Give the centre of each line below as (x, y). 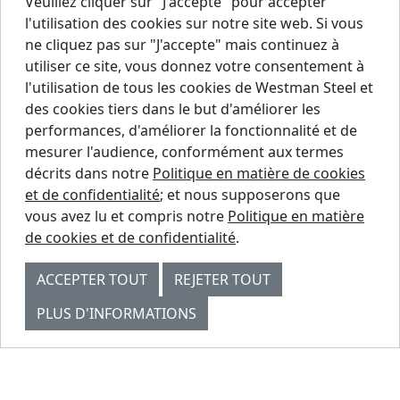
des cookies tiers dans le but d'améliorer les (173, 109)
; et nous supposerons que (250, 195)
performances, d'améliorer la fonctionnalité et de (191, 130)
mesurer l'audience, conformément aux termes (184, 152)
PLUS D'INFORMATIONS (117, 313)
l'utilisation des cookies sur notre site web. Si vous (194, 23)
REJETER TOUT (222, 279)
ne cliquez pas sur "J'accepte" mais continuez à (182, 45)
